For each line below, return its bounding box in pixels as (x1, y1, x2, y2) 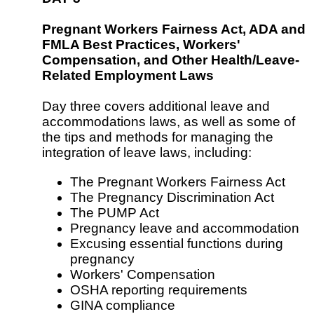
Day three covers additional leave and (42, 99, 270, 114)
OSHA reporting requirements (70, 282, 247, 297)
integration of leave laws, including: (42, 145, 252, 161)
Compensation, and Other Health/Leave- (42, 53, 299, 68)
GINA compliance (70, 297, 175, 313)
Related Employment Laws (42, 68, 214, 83)
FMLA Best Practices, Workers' (42, 37, 240, 53)
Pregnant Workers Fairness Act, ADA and (42, 22, 306, 37)
